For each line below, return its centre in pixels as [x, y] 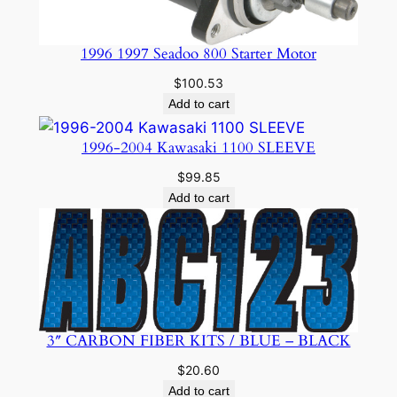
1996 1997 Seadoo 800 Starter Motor [198, 54]
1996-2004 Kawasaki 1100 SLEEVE [198, 147]
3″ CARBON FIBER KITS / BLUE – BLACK [198, 340]
